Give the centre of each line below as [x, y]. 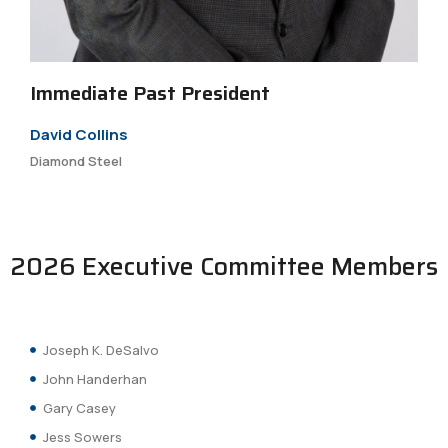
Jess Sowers [82, 436]
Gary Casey [79, 407]
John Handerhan [94, 378]
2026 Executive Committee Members [224, 266]
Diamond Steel [76, 160]
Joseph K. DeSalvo [100, 349]
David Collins [79, 134]
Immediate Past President [150, 92]
